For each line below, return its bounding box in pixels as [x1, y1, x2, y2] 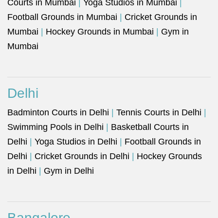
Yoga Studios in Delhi [35, 137, 117, 146]
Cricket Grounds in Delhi [35, 151, 129, 161]
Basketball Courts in [111, 122, 189, 132]
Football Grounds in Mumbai [7, 12, 117, 22]
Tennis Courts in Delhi [116, 108, 201, 117]
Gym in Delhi [44, 166, 94, 176]
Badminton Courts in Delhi [7, 108, 109, 117]
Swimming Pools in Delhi [7, 122, 104, 132]
